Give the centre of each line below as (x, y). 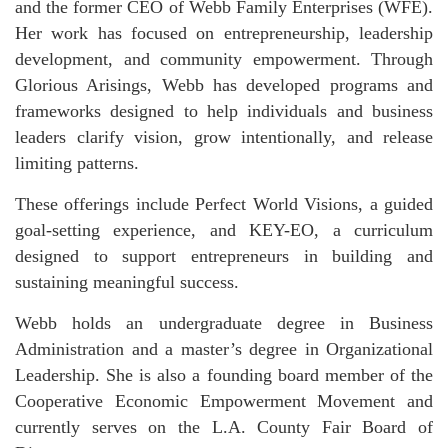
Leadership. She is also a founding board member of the (224, 375)
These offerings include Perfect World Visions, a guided (224, 204)
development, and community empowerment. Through (224, 59)
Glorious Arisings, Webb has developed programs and (224, 85)
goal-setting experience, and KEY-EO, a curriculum (224, 230)
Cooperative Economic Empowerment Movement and (224, 401)
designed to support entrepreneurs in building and (224, 256)
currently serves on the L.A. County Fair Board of (224, 427)
